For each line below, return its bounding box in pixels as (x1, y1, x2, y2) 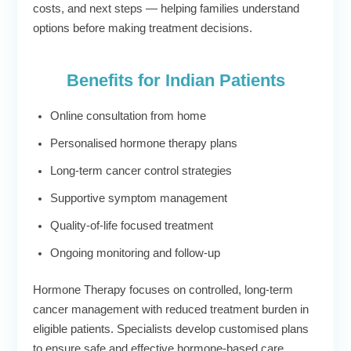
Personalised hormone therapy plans (50, 137, 237, 150)
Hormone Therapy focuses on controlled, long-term (33, 284, 293, 297)
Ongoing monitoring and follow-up (50, 247, 220, 260)
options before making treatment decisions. (33, 22, 252, 35)
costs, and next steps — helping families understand (33, 2, 299, 16)
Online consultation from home (50, 110, 206, 123)
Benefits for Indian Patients (66, 71, 285, 91)
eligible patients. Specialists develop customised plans (33, 323, 309, 336)
